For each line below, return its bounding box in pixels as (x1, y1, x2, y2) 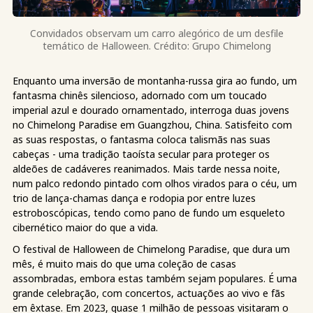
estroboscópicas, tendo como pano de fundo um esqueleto (13, 205, 285, 219)
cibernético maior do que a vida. (13, 220, 158, 234)
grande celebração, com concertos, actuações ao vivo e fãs (13, 286, 285, 300)
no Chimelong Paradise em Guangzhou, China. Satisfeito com (13, 117, 292, 131)
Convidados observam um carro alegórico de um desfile (29, 26, 284, 40)
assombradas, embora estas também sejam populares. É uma (13, 271, 297, 285)
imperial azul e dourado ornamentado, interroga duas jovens (13, 103, 289, 117)
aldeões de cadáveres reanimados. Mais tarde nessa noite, (13, 161, 280, 175)
